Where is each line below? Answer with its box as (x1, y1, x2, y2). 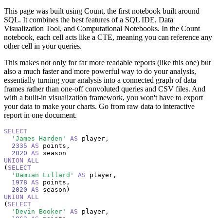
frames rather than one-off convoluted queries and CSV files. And (4, 84, 205, 93)
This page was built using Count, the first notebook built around (4, 6, 200, 15)
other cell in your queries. (4, 41, 82, 50)
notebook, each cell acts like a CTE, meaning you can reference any (4, 33, 212, 41)
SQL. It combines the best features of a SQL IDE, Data (4, 15, 173, 24)
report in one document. (4, 110, 77, 119)
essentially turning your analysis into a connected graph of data (4, 75, 196, 84)
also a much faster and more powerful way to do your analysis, (4, 67, 196, 75)
